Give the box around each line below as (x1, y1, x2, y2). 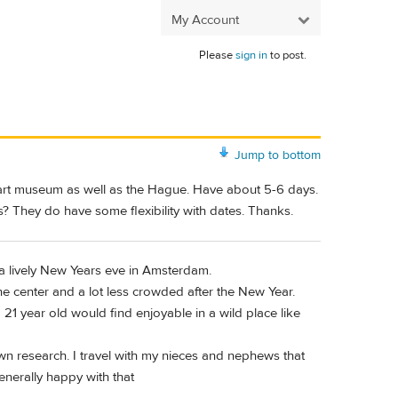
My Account (171, 11, 239, 28)
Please (199, 48, 235, 62)
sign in (235, 48, 267, 62)
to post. (267, 48, 306, 62)
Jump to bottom (235, 147, 321, 163)
